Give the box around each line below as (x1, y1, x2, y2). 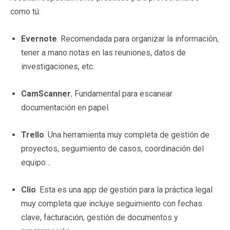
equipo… (21, 157, 51, 167)
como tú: (10, 6, 41, 16)
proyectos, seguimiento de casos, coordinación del (21, 143, 204, 154)
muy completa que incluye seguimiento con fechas (21, 198, 202, 208)
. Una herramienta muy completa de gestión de (44, 129, 209, 140)
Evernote (21, 33, 57, 44)
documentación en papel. (21, 102, 110, 112)
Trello (21, 129, 44, 140)
